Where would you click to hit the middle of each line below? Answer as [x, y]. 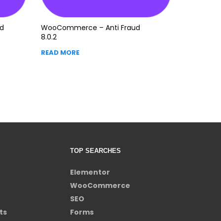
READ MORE [60, 52]
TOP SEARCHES [95, 150]
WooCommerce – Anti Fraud [91, 27]
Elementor [90, 172]
